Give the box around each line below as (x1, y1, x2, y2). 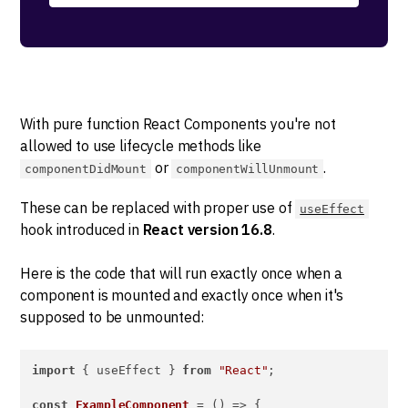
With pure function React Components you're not (20, 115, 336, 133)
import (32, 363, 76, 377)
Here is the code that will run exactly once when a (20, 264, 342, 282)
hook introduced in (20, 220, 143, 239)
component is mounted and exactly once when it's (20, 286, 344, 304)
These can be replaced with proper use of (20, 199, 296, 217)
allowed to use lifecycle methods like (20, 137, 261, 155)
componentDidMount (25, 162, 147, 176)
